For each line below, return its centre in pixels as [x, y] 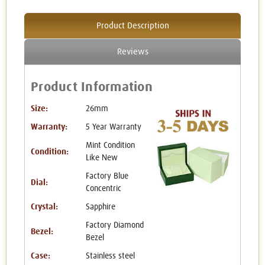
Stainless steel [110, 256]
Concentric [103, 189]
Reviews [132, 52]
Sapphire [100, 207]
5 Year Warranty [113, 127]
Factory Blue [107, 177]
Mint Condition [110, 146]
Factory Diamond [114, 226]
